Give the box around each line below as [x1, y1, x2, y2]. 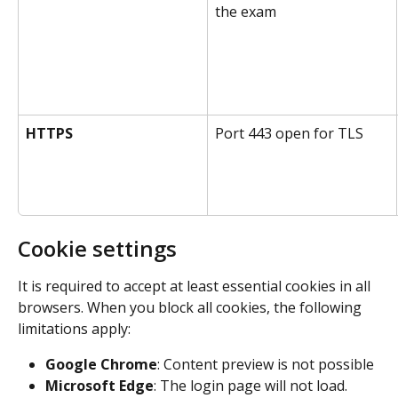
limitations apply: [18, 318, 131, 338]
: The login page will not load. [154, 376, 347, 396]
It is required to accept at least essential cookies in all [18, 275, 374, 296]
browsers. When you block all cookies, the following [18, 297, 365, 317]
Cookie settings [18, 233, 177, 263]
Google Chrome [45, 354, 157, 374]
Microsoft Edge [45, 376, 154, 396]
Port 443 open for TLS [215, 123, 363, 143]
